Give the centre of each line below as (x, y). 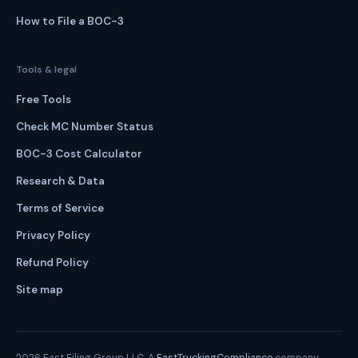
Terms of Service (60, 208)
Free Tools (44, 99)
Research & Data (60, 181)
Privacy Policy (53, 235)
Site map (40, 290)
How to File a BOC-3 (70, 21)
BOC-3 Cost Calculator (79, 154)
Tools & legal (46, 70)
